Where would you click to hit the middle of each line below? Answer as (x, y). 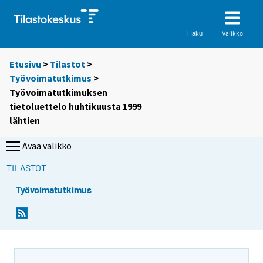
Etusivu (25, 64)
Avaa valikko (47, 146)
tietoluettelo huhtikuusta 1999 (75, 107)
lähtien (25, 121)
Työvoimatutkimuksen (58, 92)
